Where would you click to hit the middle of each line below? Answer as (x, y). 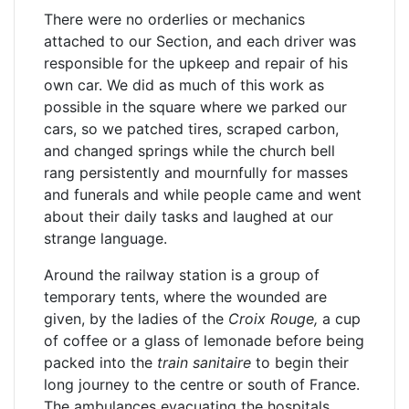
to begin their (300, 362)
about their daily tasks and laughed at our (189, 216)
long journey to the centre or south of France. (202, 384)
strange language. (105, 238)
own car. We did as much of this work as (184, 85)
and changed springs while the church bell (189, 151)
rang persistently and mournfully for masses (196, 173)
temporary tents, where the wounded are (185, 297)
